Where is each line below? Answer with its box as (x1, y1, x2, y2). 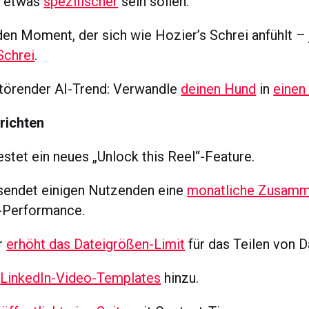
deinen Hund (181, 80, 257, 97)
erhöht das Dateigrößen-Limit (6, 235, 186, 252)
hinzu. (161, 269, 199, 286)
